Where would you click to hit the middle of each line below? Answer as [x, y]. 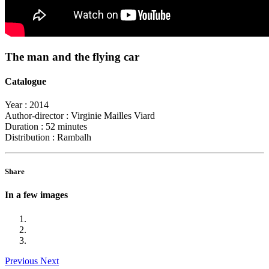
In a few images [36, 195]
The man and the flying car [72, 56]
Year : [16, 105]
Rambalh [73, 138]
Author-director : [37, 116]
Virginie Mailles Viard [112, 116]
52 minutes [65, 127]
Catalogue [26, 81]
